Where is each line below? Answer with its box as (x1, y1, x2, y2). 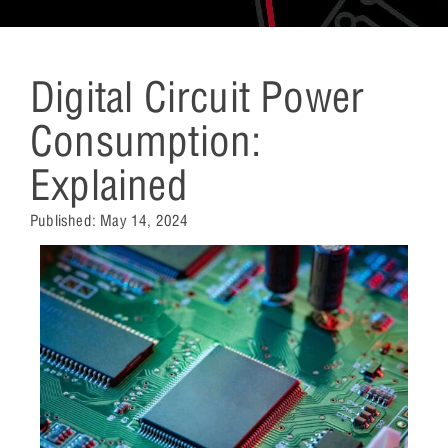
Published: (30, 210, 101, 230)
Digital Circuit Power (30, 71, 365, 122)
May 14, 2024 (100, 210, 189, 230)
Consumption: (30, 115, 262, 166)
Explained (30, 159, 188, 210)
